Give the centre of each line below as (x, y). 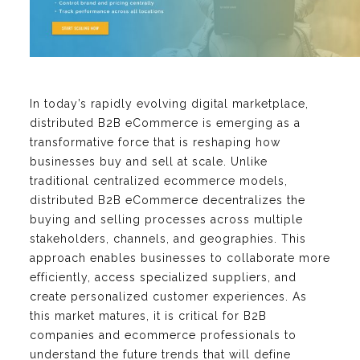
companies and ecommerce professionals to (163, 335)
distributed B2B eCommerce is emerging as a (165, 123)
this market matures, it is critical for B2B (148, 315)
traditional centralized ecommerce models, (159, 180)
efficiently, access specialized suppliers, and (163, 277)
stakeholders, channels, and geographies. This (168, 238)
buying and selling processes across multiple (166, 219)
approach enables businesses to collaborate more (180, 258)
